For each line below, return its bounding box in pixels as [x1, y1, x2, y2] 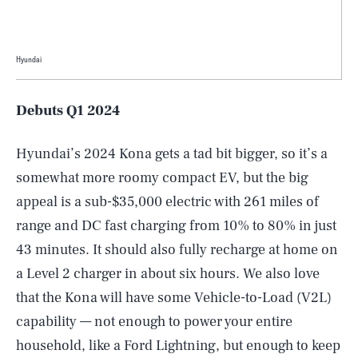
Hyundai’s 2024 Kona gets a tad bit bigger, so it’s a [16, 145, 328, 163]
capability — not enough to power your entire [16, 312, 292, 331]
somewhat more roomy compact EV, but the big [16, 169, 308, 187]
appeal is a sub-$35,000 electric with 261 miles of [16, 193, 319, 211]
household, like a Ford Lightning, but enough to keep [16, 336, 340, 355]
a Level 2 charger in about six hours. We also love [16, 265, 320, 283]
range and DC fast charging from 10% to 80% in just [16, 217, 336, 235]
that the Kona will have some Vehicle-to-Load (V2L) [16, 288, 332, 307]
